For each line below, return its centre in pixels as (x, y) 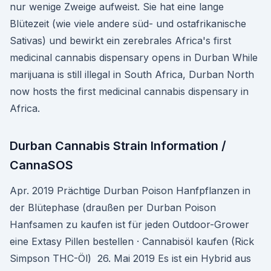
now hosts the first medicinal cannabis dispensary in (129, 91)
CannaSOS (41, 165)
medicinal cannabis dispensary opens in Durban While (134, 57)
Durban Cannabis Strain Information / (118, 146)
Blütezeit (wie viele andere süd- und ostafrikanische (128, 24)
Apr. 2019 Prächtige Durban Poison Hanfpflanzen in (130, 191)
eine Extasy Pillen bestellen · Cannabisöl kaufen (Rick (132, 241)
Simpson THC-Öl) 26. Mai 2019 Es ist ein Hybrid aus (130, 258)
